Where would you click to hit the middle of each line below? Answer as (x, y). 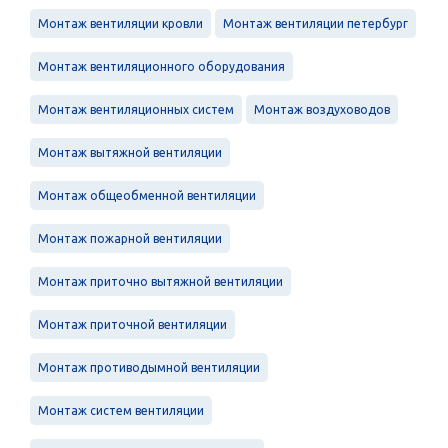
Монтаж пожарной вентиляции (130, 238)
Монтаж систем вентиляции (121, 410)
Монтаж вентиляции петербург (315, 23)
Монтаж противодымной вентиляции (149, 367)
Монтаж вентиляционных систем (136, 109)
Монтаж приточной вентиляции (132, 324)
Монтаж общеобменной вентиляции (147, 195)
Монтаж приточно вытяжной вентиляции (160, 281)
